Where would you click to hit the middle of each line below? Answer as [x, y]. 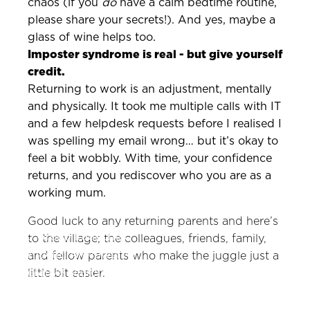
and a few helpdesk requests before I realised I [155, 124]
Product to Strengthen [66, 291]
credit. [46, 72]
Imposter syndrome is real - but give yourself [155, 55]
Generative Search [55, 273]
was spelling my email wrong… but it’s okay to [153, 141]
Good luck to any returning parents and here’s [153, 221]
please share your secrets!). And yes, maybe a [152, 20]
